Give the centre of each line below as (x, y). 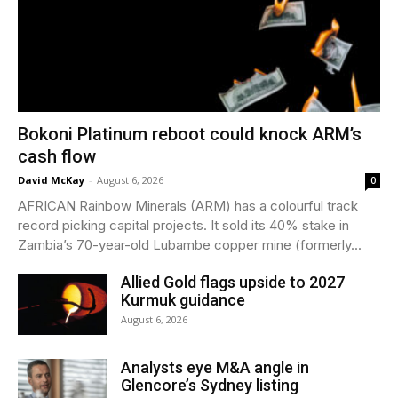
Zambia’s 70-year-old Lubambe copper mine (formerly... (190, 244)
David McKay (51, 179)
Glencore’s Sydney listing (210, 385)
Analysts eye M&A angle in (215, 367)
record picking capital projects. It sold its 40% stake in (183, 225)
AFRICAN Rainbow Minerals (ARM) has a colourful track (188, 205)
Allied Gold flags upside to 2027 (233, 282)
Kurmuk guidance (183, 299)
